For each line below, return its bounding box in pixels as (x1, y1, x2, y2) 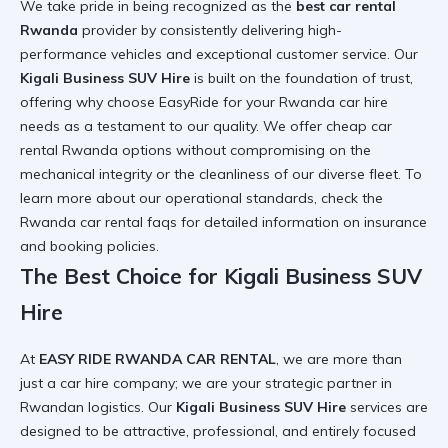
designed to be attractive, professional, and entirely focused (20, 422, 416, 441)
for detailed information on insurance (177, 212, 427, 231)
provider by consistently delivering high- (78, 20, 342, 39)
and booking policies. (20, 236, 159, 255)
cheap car (326, 116, 392, 135)
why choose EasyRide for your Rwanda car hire (76, 92, 388, 111)
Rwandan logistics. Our (20, 398, 176, 417)
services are (346, 398, 428, 417)
